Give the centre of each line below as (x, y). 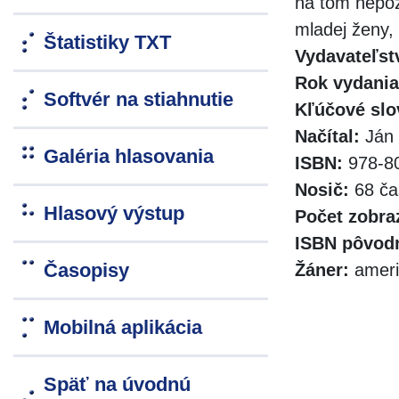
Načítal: (327, 137)
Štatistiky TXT (107, 43)
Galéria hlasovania (129, 157)
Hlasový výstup (114, 214)
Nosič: (322, 190)
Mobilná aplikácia (123, 328)
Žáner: (322, 270)
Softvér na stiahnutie (138, 100)
